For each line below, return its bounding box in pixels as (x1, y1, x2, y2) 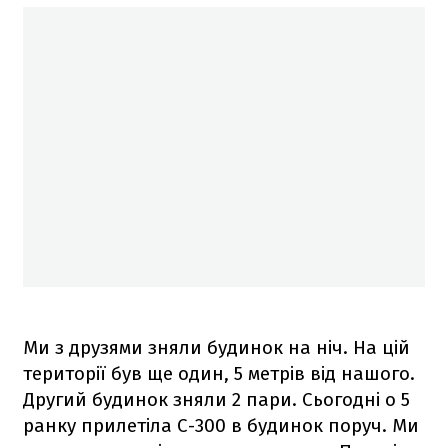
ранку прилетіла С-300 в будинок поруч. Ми (23, 413, 419, 437)
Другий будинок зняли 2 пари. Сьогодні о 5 (23, 387, 410, 411)
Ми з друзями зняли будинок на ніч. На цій (23, 335, 410, 359)
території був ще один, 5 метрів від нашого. (23, 361, 415, 385)
